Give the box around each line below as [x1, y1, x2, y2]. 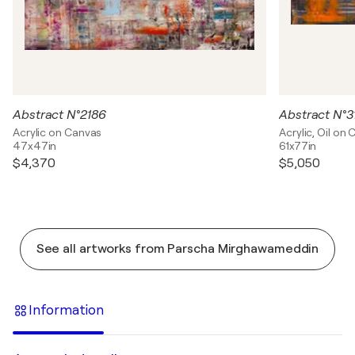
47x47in [13, 139, 57, 152]
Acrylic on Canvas [13, 126, 102, 139]
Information [29, 302, 104, 318]
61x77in [279, 139, 317, 152]
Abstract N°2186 [13, 108, 106, 122]
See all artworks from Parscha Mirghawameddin [36, 242, 319, 256]
